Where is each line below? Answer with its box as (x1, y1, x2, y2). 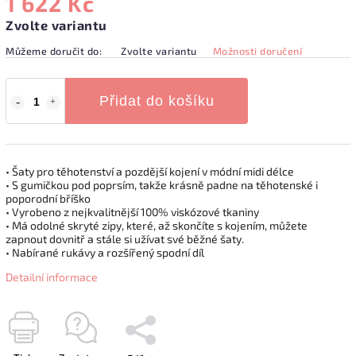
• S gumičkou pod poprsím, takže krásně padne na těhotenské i (6, 177, 318, 192)
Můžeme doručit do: (6, 44, 102, 57)
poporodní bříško (6, 191, 91, 205)
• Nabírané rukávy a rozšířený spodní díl (6, 245, 204, 259)
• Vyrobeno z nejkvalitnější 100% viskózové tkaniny (6, 204, 259, 219)
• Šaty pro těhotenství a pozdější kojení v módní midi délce (6, 164, 294, 178)
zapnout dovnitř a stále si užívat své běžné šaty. (6, 231, 244, 246)
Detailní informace (6, 269, 98, 284)
